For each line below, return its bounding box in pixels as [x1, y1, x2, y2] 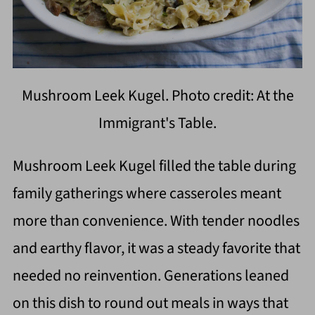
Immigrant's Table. [98, 111, 217, 134]
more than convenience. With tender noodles [12, 209, 300, 232]
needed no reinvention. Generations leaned [12, 264, 289, 287]
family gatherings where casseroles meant [12, 181, 281, 205]
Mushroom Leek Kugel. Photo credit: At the [21, 84, 294, 107]
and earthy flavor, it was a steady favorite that [12, 236, 300, 259]
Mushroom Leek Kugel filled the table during [12, 154, 296, 177]
